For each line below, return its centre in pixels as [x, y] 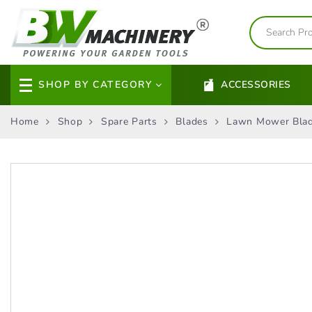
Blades [192, 122]
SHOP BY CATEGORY [95, 85]
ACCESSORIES [256, 85]
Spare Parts [129, 122]
